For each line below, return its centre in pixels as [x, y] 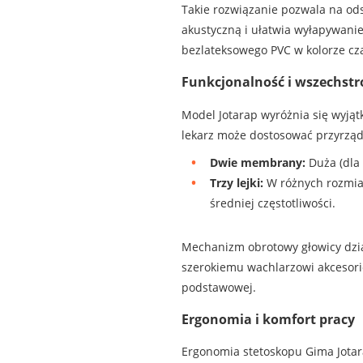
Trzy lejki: [236, 182]
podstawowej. [218, 287]
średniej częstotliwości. [272, 203]
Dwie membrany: [257, 162]
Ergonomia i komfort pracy [268, 320]
